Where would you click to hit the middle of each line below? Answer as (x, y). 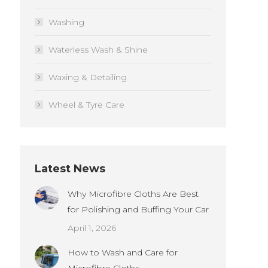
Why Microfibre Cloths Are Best (133, 194)
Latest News (70, 169)
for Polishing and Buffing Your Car (138, 209)
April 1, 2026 (92, 228)
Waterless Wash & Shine (98, 50)
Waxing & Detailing (88, 77)
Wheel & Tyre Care (86, 105)
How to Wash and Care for (123, 252)
